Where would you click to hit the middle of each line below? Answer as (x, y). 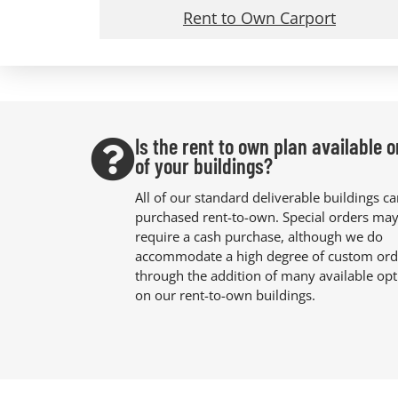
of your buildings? (204, 165)
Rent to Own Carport (259, 17)
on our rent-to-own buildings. (225, 295)
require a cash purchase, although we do (259, 237)
